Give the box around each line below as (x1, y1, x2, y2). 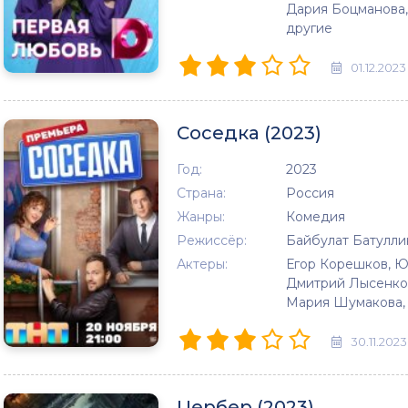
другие (286, 20, 332, 36)
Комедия (286, 209, 345, 225)
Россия (286, 185, 334, 201)
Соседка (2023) (177, 122, 321, 144)
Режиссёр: (177, 232, 247, 249)
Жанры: (177, 209, 225, 225)
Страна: (177, 185, 226, 201)
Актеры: (177, 256, 228, 272)
